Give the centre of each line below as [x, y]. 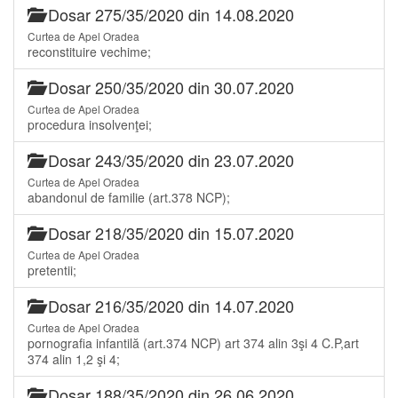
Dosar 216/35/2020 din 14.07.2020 [169, 305]
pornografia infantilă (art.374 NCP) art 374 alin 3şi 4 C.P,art [193, 342]
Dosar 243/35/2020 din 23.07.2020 [169, 159]
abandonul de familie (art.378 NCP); [129, 197]
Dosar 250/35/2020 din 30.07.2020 [169, 87]
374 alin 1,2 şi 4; [74, 358]
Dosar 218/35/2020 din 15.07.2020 [169, 232]
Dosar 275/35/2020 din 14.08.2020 [169, 14]
